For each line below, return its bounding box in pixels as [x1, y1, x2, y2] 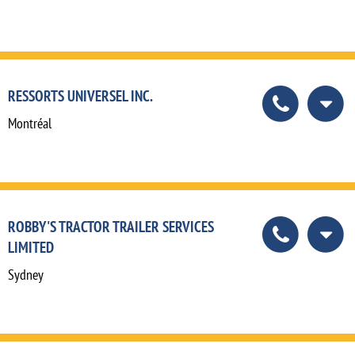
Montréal [8, 114, 52, 133]
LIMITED [8, 237, 54, 258]
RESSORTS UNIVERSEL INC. [8, 86, 153, 106]
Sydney [8, 265, 44, 284]
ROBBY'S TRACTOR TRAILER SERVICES [8, 216, 214, 237]
